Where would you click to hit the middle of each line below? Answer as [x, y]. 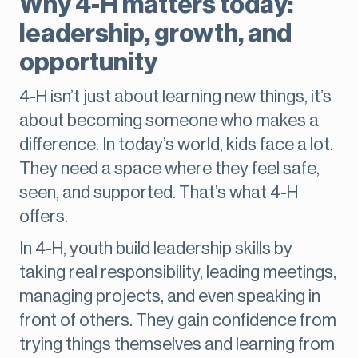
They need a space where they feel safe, [169, 169]
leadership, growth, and [155, 34]
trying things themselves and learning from [177, 345]
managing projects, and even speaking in [170, 297]
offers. [44, 217]
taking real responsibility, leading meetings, [178, 273]
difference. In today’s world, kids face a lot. [176, 145]
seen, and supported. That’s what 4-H [159, 193]
